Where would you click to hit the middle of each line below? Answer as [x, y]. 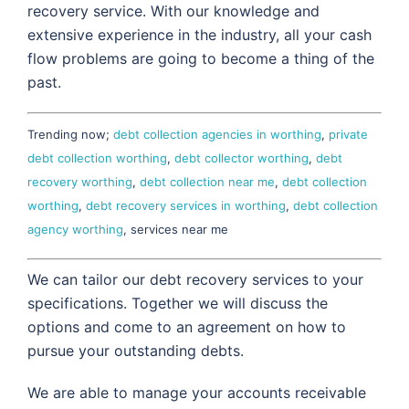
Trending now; [70, 135]
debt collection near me [207, 182]
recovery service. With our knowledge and [173, 11]
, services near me [176, 230]
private [348, 135]
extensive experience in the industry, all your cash [199, 35]
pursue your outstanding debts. [136, 351]
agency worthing [75, 230]
